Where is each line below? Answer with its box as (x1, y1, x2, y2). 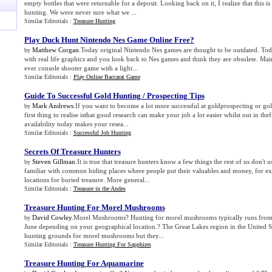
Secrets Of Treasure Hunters (24, 147, 121, 156)
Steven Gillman (32, 158, 75, 165)
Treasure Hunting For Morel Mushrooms (24, 203, 165, 212)
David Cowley (32, 214, 72, 221)
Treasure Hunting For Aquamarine (24, 259, 144, 268)
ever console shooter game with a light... (24, 64, 138, 72)
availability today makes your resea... (24, 120, 129, 127)
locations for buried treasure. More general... (24, 176, 150, 183)
